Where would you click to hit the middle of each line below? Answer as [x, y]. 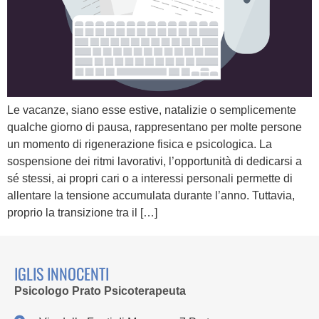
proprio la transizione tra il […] [82, 212]
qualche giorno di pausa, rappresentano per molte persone [155, 127]
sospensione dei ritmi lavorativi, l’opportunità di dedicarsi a [155, 161]
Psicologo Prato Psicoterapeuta [101, 291]
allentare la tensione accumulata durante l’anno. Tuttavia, [151, 195]
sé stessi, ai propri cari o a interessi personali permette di [150, 178]
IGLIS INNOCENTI [62, 273]
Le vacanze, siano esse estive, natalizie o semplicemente [152, 110]
